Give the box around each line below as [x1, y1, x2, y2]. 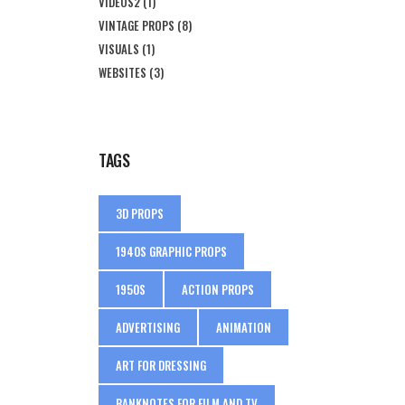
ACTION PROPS [182, 280, 254, 298]
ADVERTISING [116, 318, 180, 336]
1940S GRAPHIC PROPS [116, 242, 227, 260]
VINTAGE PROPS [99, 16, 174, 34]
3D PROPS [116, 204, 164, 222]
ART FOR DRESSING [116, 356, 206, 374]
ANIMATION [216, 318, 271, 336]
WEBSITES [99, 63, 146, 81]
